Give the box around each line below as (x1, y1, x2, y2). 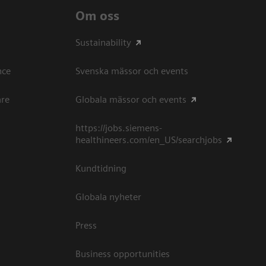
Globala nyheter (75, 191, 141, 203)
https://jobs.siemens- (75, 122, 162, 134)
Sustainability (75, 37, 131, 49)
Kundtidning (75, 163, 126, 175)
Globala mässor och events (75, 94, 186, 106)
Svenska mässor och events (75, 65, 188, 77)
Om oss (75, 8, 119, 24)
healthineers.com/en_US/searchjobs (75, 134, 222, 146)
